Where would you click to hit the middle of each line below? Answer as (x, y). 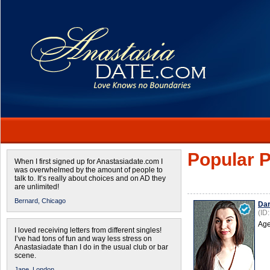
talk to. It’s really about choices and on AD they (90, 178)
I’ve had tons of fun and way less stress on (83, 239)
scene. (25, 256)
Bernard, (27, 201)
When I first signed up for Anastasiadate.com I (89, 162)
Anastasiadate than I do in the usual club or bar (91, 247)
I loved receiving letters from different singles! (88, 230)
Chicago (54, 201)
